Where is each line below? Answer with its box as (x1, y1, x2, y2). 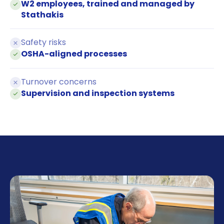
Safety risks (21, 36, 66, 48)
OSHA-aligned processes (21, 48, 127, 60)
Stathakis (21, 9, 63, 21)
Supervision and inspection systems (21, 87, 174, 99)
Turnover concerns (21, 76, 96, 88)
